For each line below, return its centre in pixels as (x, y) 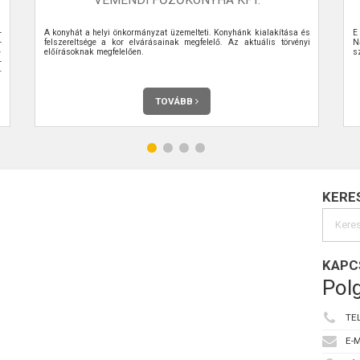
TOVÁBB (175, 101)
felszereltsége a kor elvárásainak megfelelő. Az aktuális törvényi (177, 42)
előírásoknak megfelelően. (94, 51)
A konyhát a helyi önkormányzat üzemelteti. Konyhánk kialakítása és (177, 32)
